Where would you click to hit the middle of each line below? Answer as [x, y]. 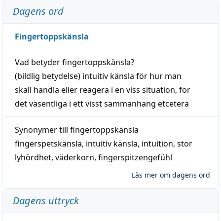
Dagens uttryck [46, 200]
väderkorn [75, 157]
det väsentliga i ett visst [59, 103]
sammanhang [130, 103]
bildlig [29, 76]
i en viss [126, 90]
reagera [94, 90]
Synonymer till [42, 129]
